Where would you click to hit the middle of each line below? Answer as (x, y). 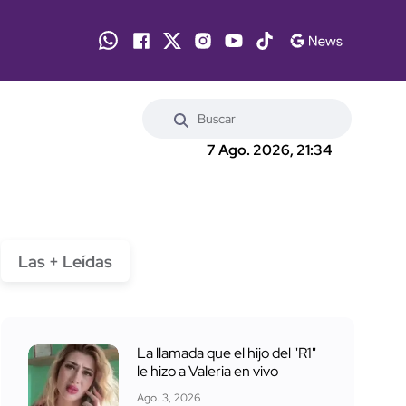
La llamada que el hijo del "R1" (227, 353)
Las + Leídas (65, 261)
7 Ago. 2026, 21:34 (270, 150)
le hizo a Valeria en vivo (208, 371)
